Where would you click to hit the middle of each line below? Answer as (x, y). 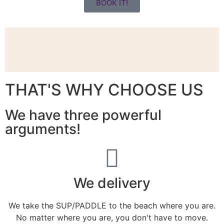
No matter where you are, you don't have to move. (112, 218)
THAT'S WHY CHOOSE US (104, 90)
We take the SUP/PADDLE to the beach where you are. (112, 206)
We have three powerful (83, 115)
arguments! (43, 129)
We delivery (112, 183)
